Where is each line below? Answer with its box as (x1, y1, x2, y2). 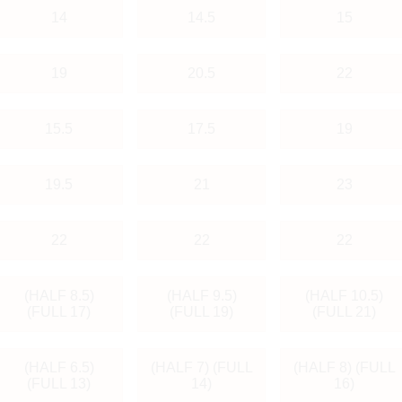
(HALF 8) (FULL (293, 359, 396, 375)
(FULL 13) (27, 375, 91, 391)
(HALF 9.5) (166, 287, 237, 303)
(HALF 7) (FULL (150, 359, 253, 375)
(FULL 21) (312, 303, 376, 319)
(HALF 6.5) (23, 359, 94, 375)
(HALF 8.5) (23, 287, 94, 303)
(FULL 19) (170, 303, 233, 319)
